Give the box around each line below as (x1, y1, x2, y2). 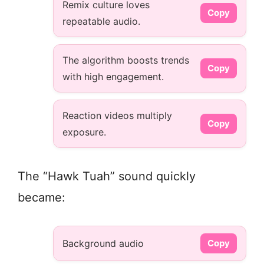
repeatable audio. (62, 15, 140, 28)
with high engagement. (62, 71, 164, 83)
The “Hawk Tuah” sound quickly (18, 169, 196, 184)
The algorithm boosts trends (62, 54, 189, 67)
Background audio (62, 237, 144, 250)
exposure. (62, 126, 106, 138)
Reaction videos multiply (62, 110, 172, 122)
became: (18, 190, 65, 205)
